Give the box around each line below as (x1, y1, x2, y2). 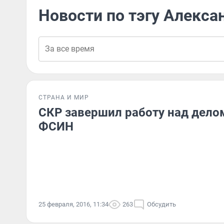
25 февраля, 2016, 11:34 (38, 200, 108, 208)
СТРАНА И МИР (38, 94, 89, 101)
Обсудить (147, 200, 176, 208)
